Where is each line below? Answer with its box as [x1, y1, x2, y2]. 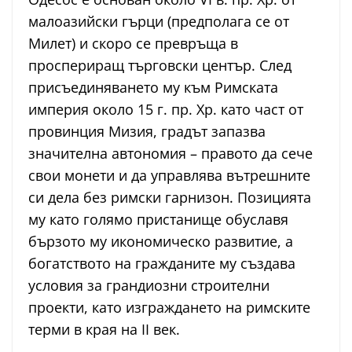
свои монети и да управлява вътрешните [28, 166, 310, 185]
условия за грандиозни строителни [28, 276, 269, 295]
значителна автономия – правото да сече [28, 144, 313, 163]
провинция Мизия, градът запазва [28, 122, 266, 141]
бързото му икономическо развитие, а [28, 232, 293, 251]
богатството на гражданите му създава [28, 254, 295, 273]
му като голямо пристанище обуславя [28, 210, 288, 229]
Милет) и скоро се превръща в [28, 34, 238, 53]
